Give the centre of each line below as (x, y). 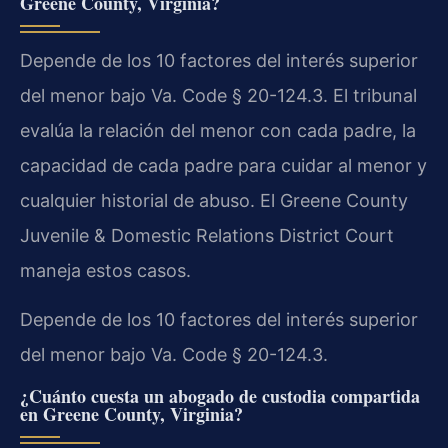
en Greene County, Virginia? (131, 413)
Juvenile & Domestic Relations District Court (207, 235)
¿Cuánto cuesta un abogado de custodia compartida (220, 395)
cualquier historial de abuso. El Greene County (214, 200)
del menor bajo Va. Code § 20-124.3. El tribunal (218, 95)
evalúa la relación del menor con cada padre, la (218, 130)
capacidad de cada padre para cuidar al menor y (223, 165)
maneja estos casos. (105, 270)
